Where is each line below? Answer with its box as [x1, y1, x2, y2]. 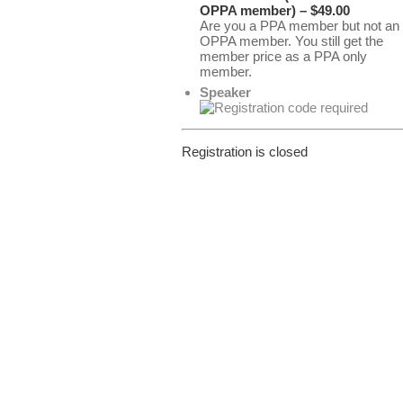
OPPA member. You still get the [200, 33, 383, 49]
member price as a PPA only [200, 49, 367, 64]
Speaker [200, 85, 251, 100]
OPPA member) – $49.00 [200, 3, 350, 18]
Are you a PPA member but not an [200, 18, 399, 33]
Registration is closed [182, 144, 308, 159]
